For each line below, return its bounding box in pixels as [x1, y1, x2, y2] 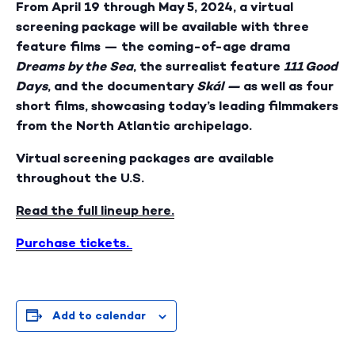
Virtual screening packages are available [16, 150, 274, 166]
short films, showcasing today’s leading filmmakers [16, 97, 338, 113]
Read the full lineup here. [16, 202, 174, 218]
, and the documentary [48, 78, 197, 94]
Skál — [197, 78, 243, 94]
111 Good [284, 58, 338, 74]
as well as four [243, 78, 334, 94]
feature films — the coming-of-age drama [16, 38, 290, 54]
